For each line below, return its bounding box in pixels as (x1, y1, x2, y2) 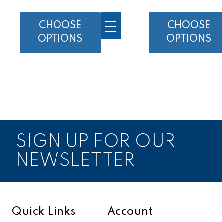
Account (107, 205, 153, 217)
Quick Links (12, 205, 76, 217)
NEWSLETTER (16, 151, 135, 169)
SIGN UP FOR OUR (16, 132, 176, 151)
